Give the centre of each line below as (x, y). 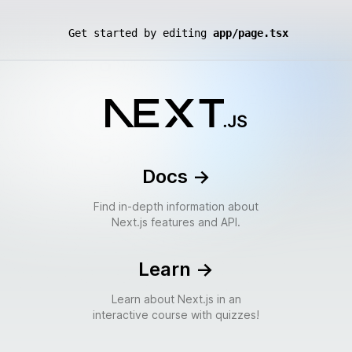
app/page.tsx (251, 33)
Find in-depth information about (176, 206)
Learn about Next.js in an (176, 299)
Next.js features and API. (176, 222)
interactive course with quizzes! (176, 314)
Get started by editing (141, 33)
